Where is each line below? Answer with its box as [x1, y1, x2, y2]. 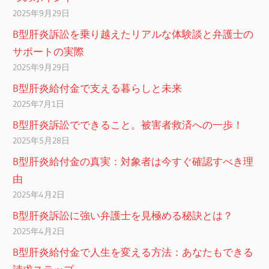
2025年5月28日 [13, 135, 70, 147]
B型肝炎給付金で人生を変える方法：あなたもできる [13, 246, 254, 259]
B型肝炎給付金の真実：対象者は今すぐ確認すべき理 [13, 155, 254, 168]
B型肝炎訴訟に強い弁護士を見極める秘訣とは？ [13, 209, 234, 222]
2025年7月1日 [13, 98, 65, 110]
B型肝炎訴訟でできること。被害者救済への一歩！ [13, 118, 244, 131]
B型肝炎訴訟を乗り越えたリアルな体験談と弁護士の [13, 28, 254, 41]
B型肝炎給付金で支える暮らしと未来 [13, 82, 183, 95]
